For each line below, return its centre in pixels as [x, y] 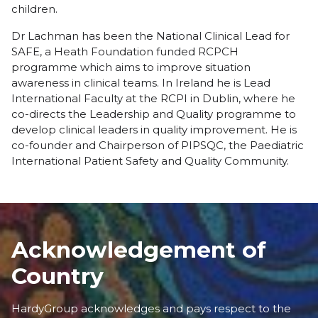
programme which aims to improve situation [131, 67]
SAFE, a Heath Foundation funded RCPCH [125, 51]
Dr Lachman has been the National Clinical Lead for [150, 36]
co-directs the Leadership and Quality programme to [154, 114]
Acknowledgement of [139, 250]
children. [34, 9]
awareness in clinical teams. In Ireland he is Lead [141, 83]
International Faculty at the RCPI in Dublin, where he [153, 98]
